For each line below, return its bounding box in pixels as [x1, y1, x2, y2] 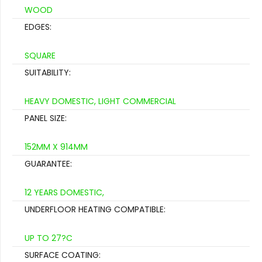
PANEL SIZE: [25, 112, 67, 125]
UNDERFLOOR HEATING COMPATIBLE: [25, 204, 166, 216]
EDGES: [25, 21, 51, 33]
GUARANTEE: [25, 158, 72, 170]
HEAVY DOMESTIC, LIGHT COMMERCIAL [25, 95, 176, 108]
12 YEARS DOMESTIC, [25, 187, 104, 199]
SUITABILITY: [25, 67, 71, 79]
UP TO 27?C [25, 232, 73, 244]
